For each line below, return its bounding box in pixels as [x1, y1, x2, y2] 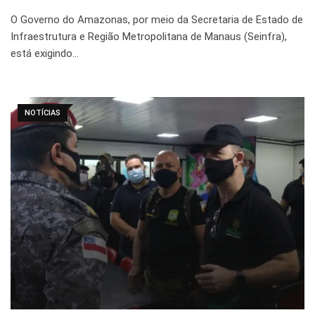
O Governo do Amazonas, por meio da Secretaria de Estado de [11, 13, 303, 27]
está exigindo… [11, 47, 79, 60]
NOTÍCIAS [25, 108, 60, 118]
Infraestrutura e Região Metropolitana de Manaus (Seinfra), [11, 30, 287, 44]
